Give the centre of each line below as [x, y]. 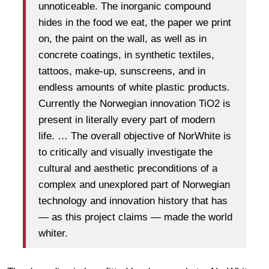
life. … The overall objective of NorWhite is [135, 136]
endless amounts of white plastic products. [134, 88]
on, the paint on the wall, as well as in [122, 39]
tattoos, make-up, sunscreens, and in [122, 71]
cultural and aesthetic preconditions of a [128, 169]
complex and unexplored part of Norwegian [134, 185]
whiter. [53, 234]
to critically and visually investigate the [125, 153]
